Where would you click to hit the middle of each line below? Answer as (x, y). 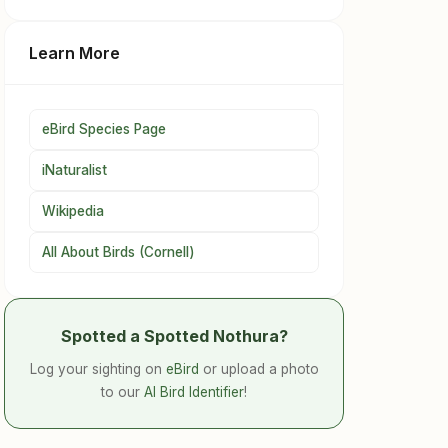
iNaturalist (74, 170)
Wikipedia (73, 211)
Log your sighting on (97, 369)
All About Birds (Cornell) (118, 252)
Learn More (74, 53)
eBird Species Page (104, 129)
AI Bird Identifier (194, 392)
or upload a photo (258, 369)
